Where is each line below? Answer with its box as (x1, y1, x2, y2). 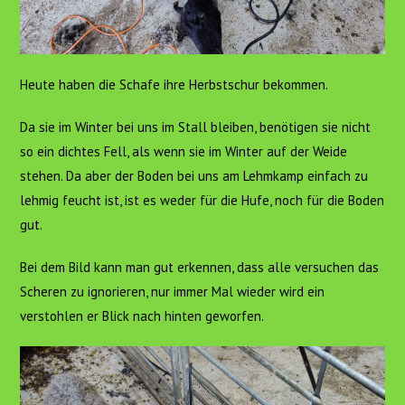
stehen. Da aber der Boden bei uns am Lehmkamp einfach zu (20, 166, 369, 184)
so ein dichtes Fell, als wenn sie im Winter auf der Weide (20, 142, 348, 160)
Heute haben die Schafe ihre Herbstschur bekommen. (20, 75, 329, 93)
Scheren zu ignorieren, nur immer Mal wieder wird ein (20, 282, 325, 300)
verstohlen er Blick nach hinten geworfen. (20, 306, 265, 325)
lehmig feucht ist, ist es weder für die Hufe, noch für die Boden (20, 191, 385, 209)
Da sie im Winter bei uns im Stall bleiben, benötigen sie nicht (20, 118, 372, 136)
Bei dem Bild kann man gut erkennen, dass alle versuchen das (20, 258, 380, 276)
